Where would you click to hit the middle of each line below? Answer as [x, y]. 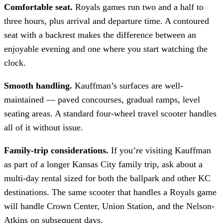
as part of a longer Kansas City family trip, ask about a [103, 164]
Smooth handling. [38, 85]
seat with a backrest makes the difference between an [100, 35]
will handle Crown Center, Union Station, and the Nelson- [109, 206]
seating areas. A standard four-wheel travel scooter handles [110, 113]
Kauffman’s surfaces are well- [128, 85]
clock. [15, 62]
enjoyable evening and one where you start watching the [106, 49]
